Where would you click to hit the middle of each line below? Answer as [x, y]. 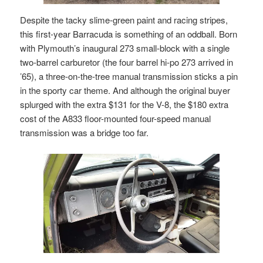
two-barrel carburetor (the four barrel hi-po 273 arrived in [127, 62]
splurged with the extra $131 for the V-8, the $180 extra [124, 104]
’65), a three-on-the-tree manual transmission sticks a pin [129, 76]
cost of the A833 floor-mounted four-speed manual [116, 118]
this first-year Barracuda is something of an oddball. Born [129, 33]
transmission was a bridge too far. [85, 132]
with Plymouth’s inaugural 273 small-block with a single [125, 48]
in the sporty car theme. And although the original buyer [125, 90]
